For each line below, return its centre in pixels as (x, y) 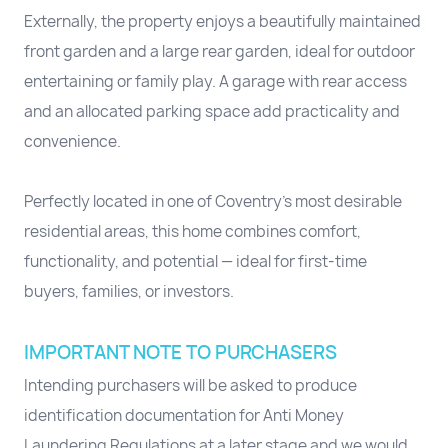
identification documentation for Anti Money (184, 416)
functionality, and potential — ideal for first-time (195, 262)
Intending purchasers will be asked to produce (190, 386)
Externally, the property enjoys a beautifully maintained (222, 22)
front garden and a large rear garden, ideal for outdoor (219, 52)
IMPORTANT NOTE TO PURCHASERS (180, 353)
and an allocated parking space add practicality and (212, 112)
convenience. (72, 142)
